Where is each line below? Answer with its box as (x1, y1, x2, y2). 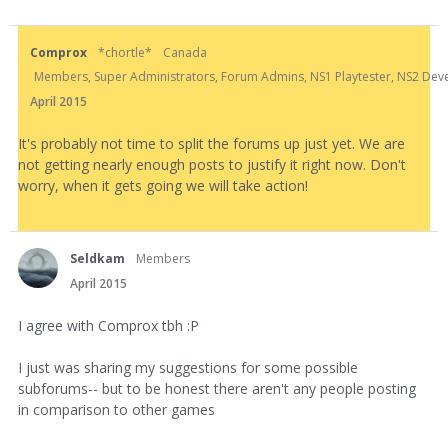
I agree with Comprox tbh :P (18, 316, 199, 336)
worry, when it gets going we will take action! (18, 176, 308, 196)
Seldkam (70, 250, 125, 268)
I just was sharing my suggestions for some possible (18, 358, 358, 378)
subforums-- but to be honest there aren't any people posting (18, 379, 416, 399)
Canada (163, 44, 207, 62)
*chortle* (98, 44, 152, 62)
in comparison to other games (18, 400, 215, 420)
